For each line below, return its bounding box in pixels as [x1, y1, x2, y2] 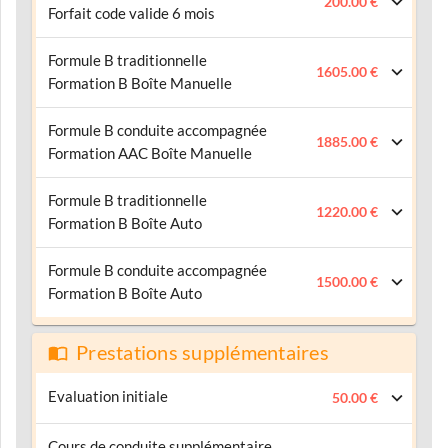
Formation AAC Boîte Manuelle [48, 144, 252, 162]
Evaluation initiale [48, 387, 168, 405]
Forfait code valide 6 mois [48, 4, 215, 22]
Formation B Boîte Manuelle [48, 74, 232, 92]
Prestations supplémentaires [76, 341, 329, 364]
